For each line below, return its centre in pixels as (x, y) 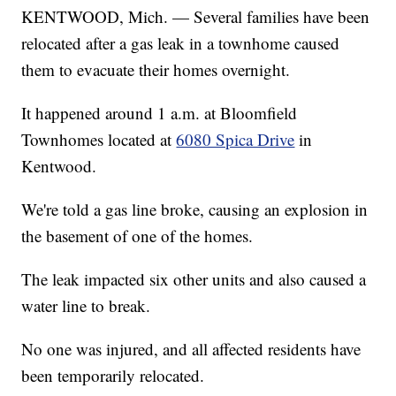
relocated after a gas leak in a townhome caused (181, 43)
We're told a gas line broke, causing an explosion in (195, 209)
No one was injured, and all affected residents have (191, 349)
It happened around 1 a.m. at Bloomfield (160, 113)
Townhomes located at (99, 140)
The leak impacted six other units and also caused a (194, 279)
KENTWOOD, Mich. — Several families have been (196, 17)
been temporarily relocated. (113, 376)
